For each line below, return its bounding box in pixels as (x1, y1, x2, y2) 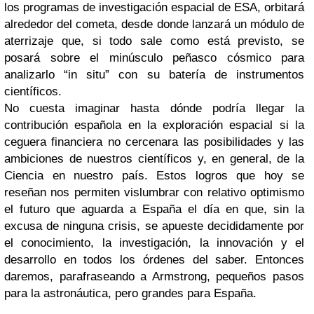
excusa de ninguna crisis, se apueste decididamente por (4, 219, 304, 233)
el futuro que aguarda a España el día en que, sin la (4, 203, 304, 216)
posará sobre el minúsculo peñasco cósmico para (4, 51, 304, 64)
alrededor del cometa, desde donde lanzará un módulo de (4, 18, 304, 31)
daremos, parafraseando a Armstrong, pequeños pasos (4, 270, 304, 283)
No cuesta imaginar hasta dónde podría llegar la (4, 102, 304, 115)
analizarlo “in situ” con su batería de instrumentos (4, 68, 304, 81)
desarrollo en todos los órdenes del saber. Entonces (4, 253, 304, 266)
